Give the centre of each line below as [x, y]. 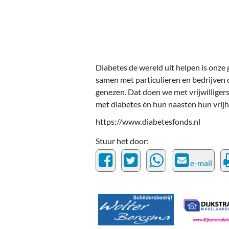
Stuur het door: [122, 141]
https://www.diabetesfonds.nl [148, 122]
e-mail [200, 163]
